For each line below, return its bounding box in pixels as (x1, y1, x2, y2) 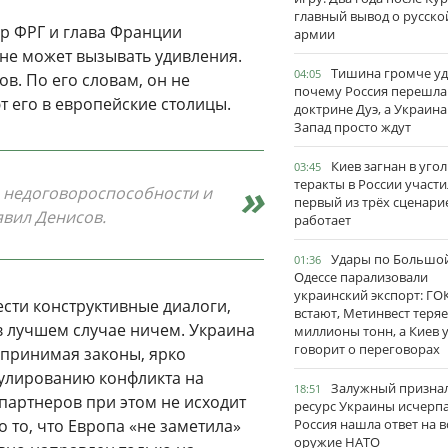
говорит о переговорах (294, 340, 440, 358)
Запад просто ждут (294, 118, 411, 136)
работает (294, 211, 351, 229)
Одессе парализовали (294, 268, 428, 286)
